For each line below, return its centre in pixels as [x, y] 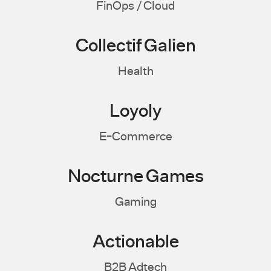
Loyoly [135, 112]
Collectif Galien [135, 46]
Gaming [135, 202]
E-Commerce [135, 137]
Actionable [135, 242]
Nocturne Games [135, 177]
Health [135, 71]
